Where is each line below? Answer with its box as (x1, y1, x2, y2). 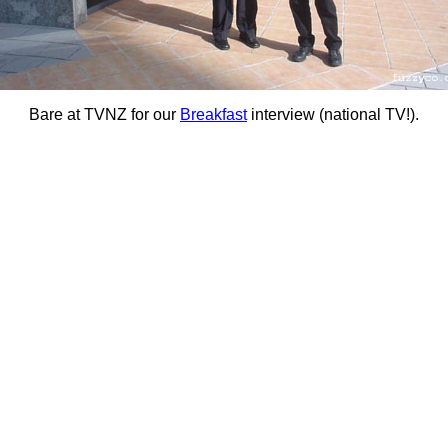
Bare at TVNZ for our (29, 106, 180, 123)
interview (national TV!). (247, 106, 419, 123)
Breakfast (180, 106, 247, 123)
